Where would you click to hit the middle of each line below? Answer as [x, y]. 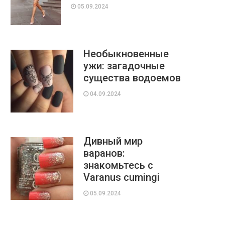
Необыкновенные [126, 54]
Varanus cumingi [122, 177]
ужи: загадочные [124, 66]
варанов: [104, 153]
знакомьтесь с [118, 165]
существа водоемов [132, 78]
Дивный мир [113, 141]
